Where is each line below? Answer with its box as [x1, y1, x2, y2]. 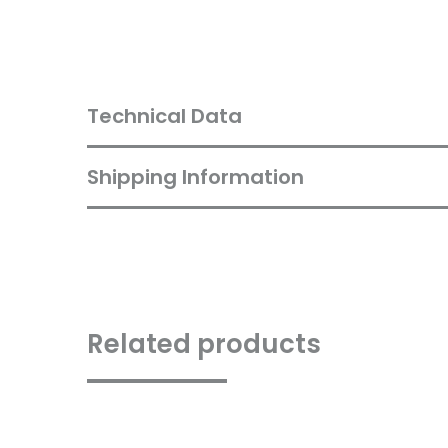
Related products [87, 325, 321, 362]
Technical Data [87, 101, 242, 130]
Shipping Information [87, 162, 304, 191]
